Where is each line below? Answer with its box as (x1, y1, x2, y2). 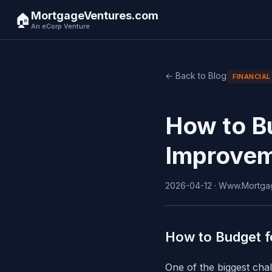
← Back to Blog (165, 70, 226, 81)
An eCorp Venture (31, 22, 90, 30)
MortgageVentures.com (31, 9, 158, 22)
